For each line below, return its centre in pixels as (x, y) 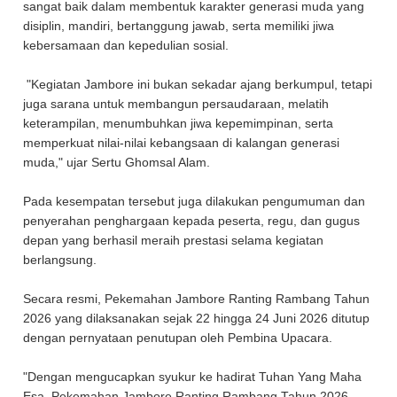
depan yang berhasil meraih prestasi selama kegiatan (174, 240)
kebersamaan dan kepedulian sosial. (126, 45)
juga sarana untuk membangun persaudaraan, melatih (176, 104)
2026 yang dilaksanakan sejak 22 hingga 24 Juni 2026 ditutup (197, 318)
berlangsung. (62, 260)
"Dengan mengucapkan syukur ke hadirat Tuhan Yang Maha (193, 377)
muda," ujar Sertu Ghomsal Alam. (119, 162)
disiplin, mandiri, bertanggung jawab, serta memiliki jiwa (179, 26)
